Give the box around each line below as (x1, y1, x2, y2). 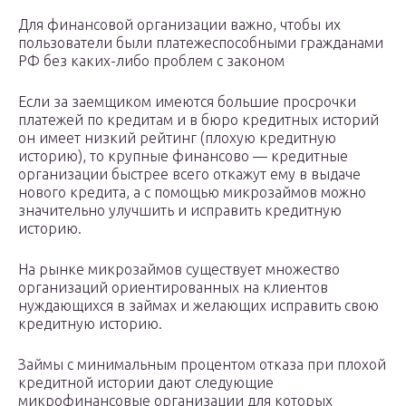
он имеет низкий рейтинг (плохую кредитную (18, 130, 336, 147)
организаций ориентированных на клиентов (18, 279, 328, 296)
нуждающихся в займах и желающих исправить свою (18, 297, 379, 314)
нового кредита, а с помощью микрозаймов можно (18, 184, 366, 201)
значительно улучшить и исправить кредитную (18, 202, 342, 219)
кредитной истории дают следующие (18, 374, 274, 391)
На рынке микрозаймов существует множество (18, 261, 340, 278)
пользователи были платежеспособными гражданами (18, 34, 383, 52)
